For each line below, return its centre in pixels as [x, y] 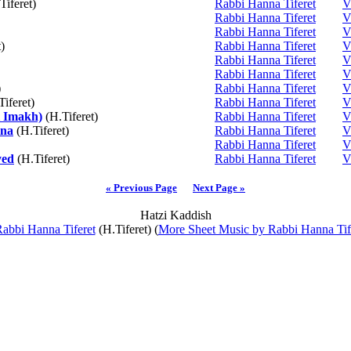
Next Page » [219, 188]
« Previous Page [141, 188]
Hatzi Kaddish [175, 215]
